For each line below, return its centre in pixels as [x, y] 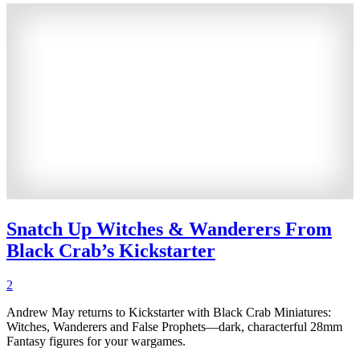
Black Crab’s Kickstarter [111, 250]
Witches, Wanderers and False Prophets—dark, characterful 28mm [174, 326]
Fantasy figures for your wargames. [96, 341]
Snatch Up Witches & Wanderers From [169, 229]
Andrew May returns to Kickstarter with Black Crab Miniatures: [169, 312]
